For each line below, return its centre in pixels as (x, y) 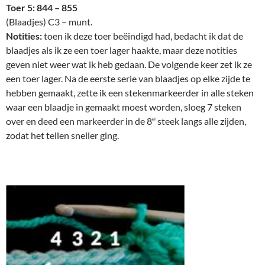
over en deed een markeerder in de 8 (79, 121)
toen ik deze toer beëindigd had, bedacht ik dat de (143, 36)
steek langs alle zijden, (201, 121)
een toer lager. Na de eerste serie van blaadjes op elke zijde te (128, 79)
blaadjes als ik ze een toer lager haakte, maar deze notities (122, 50)
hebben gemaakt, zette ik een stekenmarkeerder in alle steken (130, 93)
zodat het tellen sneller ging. (62, 135)
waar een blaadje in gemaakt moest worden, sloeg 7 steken (124, 107)
